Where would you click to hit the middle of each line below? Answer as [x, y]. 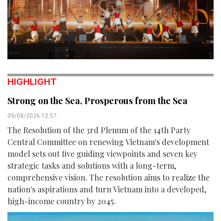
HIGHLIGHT [32, 81]
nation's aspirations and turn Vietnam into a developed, [107, 189]
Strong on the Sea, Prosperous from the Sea [97, 100]
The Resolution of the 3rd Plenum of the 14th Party [99, 130]
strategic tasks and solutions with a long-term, [92, 165]
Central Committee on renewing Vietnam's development [108, 142]
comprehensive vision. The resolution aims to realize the [109, 177]
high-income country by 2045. [62, 201]
